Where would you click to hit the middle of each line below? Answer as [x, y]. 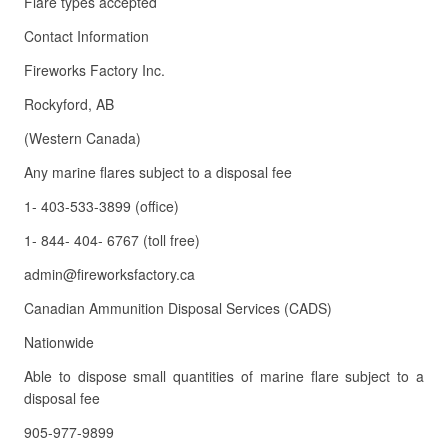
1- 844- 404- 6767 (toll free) [112, 240]
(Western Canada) [82, 138]
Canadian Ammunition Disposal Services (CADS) [178, 308]
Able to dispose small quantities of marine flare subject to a [224, 376]
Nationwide [59, 342]
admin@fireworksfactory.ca [109, 274]
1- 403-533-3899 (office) [101, 206]
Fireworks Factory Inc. [94, 70]
